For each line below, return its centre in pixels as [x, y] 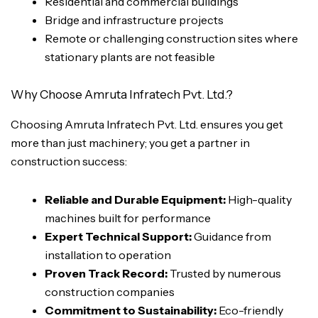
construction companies [110, 291]
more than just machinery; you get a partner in [130, 142]
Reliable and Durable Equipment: [135, 199]
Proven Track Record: [106, 273]
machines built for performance [128, 218]
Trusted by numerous [224, 273]
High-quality [259, 199]
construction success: [69, 161]
